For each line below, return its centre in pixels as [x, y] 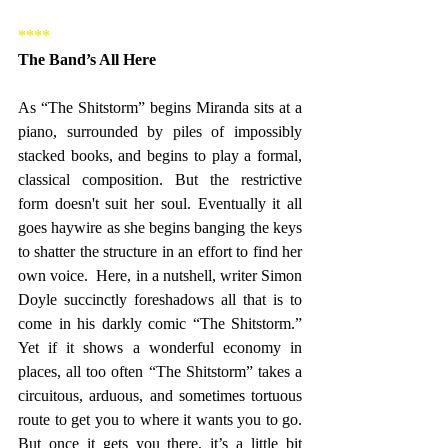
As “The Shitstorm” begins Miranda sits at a [160, 108]
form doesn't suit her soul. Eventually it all [160, 204]
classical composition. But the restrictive [160, 180]
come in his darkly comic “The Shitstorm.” [160, 324]
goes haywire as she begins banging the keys [160, 228]
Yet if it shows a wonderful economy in [160, 348]
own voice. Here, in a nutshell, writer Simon [160, 276]
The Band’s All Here [87, 60]
